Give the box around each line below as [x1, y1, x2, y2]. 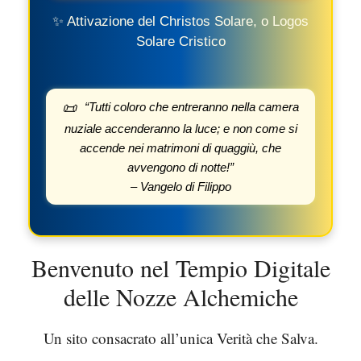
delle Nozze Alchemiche [63, 280, 298, 313]
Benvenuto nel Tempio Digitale [31, 251, 330, 284]
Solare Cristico [135, 34, 226, 49]
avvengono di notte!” [127, 160, 234, 174]
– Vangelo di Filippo [130, 180, 231, 193]
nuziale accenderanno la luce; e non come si [64, 122, 297, 135]
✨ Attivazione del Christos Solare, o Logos [52, 14, 309, 29]
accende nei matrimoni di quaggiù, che [80, 141, 281, 155]
